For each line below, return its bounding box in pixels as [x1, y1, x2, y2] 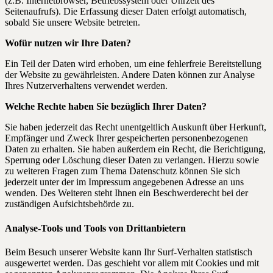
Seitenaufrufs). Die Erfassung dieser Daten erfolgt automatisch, [5, 6, 247, 17]
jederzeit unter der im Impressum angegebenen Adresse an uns [5, 177, 244, 188]
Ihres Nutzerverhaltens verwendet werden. [5, 80, 168, 91]
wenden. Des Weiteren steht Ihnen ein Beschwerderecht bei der [5, 188, 248, 199]
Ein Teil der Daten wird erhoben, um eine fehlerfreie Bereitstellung [5, 58, 261, 69]
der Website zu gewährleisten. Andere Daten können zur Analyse [5, 69, 255, 80]
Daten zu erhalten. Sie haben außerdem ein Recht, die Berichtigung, [5, 144, 266, 155]
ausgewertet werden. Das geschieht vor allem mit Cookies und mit [5, 257, 259, 268]
